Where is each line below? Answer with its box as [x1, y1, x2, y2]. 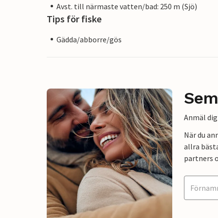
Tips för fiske [47, 12, 102, 25]
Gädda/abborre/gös [56, 34, 122, 44]
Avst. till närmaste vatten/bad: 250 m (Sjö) [56, 1, 197, 11]
